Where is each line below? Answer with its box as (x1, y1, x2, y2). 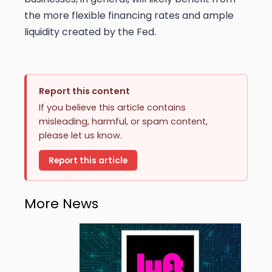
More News (24, 194, 98, 213)
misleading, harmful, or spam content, (39, 115, 208, 128)
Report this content (39, 85, 130, 98)
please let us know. (39, 129, 122, 142)
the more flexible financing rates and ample (24, 8, 234, 23)
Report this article (49, 154, 127, 166)
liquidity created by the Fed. (24, 25, 156, 39)
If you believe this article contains (39, 101, 186, 114)
